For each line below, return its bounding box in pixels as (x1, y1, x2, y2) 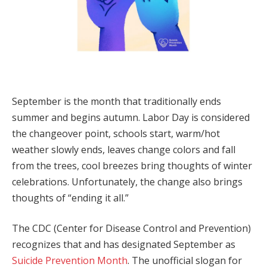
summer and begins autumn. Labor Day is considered (12, 110, 250, 124)
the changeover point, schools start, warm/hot (12, 126, 220, 140)
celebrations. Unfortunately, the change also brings (12, 175, 243, 188)
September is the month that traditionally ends (12, 94, 221, 108)
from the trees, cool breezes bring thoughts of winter (12, 159, 252, 172)
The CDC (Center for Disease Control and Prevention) (12, 222, 251, 235)
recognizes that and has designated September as (12, 238, 235, 252)
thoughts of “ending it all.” (12, 191, 129, 204)
